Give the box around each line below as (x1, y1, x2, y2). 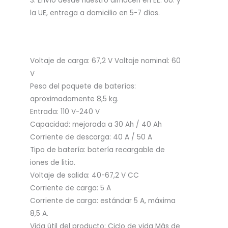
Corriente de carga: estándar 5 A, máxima (30, 195, 176, 206)
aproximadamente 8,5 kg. (30, 94, 119, 104)
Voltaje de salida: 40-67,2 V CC (30, 170, 139, 180)
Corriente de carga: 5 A (30, 183, 111, 193)
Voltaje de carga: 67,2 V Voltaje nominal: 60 (30, 55, 181, 66)
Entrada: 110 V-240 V (30, 106, 100, 117)
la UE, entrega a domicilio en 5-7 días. (30, 8, 160, 18)
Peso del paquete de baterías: (30, 81, 136, 91)
